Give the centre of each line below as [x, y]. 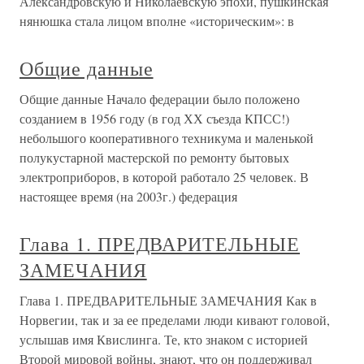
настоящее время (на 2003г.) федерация [128, 196]
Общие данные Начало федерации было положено [160, 99]
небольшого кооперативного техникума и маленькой [167, 138]
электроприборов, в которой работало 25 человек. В [164, 177]
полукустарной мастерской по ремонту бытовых [154, 157]
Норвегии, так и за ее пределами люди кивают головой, [175, 320]
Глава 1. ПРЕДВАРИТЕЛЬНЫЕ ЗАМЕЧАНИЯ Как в [168, 300]
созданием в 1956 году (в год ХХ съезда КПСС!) [154, 118]
